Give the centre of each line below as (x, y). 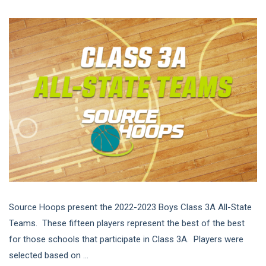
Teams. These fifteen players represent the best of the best (127, 223)
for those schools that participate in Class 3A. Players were (126, 239)
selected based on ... (49, 255)
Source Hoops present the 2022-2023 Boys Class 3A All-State (130, 207)
